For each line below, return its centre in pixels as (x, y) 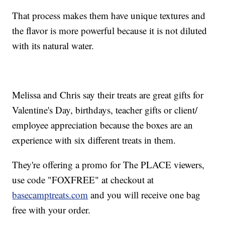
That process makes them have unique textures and (109, 16)
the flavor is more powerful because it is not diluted (110, 31)
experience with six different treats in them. (94, 140)
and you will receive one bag (144, 195)
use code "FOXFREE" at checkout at (83, 180)
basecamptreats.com (50, 195)
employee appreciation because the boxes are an (103, 125)
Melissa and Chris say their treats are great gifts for (108, 95)
